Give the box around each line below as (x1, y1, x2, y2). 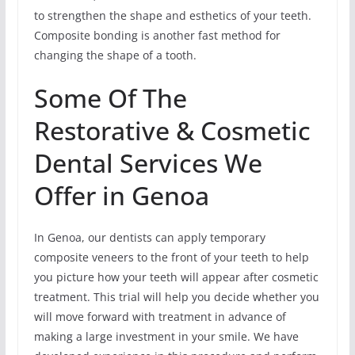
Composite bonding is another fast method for (33, 28, 281, 44)
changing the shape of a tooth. (33, 48, 197, 63)
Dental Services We (33, 146, 262, 181)
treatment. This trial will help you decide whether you (33, 289, 319, 305)
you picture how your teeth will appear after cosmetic (33, 269, 319, 285)
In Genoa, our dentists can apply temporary (33, 230, 265, 246)
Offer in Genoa (33, 178, 209, 213)
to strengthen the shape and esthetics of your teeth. (33, 8, 311, 24)
